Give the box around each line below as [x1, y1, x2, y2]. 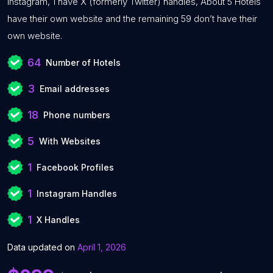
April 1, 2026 [77, 242, 126, 252]
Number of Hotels [46, 57, 121, 68]
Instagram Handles [37, 188, 117, 199]
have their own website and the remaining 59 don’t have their [7, 13, 257, 24]
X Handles [37, 214, 80, 225]
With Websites [39, 136, 101, 146]
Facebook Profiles [37, 162, 114, 172]
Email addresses [40, 83, 110, 94]
